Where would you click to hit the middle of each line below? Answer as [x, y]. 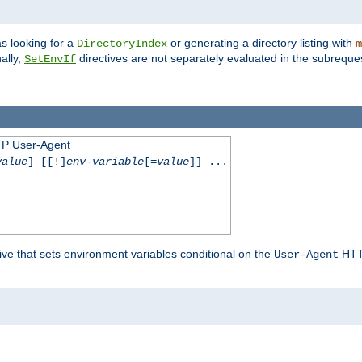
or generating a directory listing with [261, 43]
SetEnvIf [50, 59]
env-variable [105, 161]
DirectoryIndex [122, 44]
